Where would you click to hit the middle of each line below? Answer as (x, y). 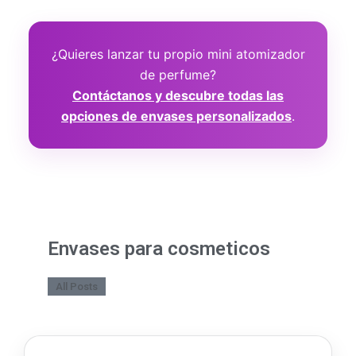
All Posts (77, 287)
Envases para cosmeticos (159, 249)
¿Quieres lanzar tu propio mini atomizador (178, 54)
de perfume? (178, 75)
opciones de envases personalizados (176, 116)
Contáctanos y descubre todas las (178, 96)
